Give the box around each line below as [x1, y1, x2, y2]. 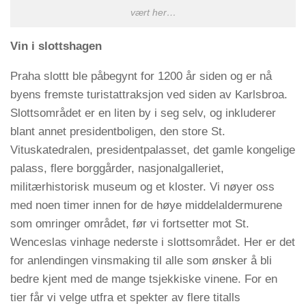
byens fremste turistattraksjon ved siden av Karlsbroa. [10, 88, 288, 102]
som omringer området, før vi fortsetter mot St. [10, 217, 249, 231]
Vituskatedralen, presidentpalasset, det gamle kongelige [10, 143, 295, 157]
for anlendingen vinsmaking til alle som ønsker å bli [10, 254, 272, 268]
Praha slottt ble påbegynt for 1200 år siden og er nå [10, 70, 272, 83]
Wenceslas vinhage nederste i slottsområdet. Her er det [10, 236, 295, 249]
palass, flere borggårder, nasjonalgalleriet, [10, 162, 224, 176]
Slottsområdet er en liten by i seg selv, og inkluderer [10, 107, 276, 120]
